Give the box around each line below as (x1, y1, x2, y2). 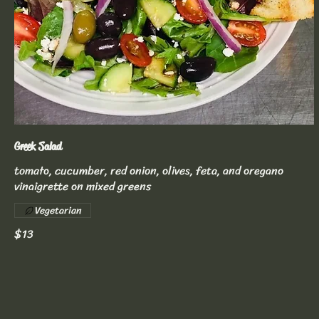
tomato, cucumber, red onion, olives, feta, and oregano (14, 160, 283, 181)
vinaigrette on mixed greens (14, 176, 151, 197)
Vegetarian (35, 202, 82, 219)
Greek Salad (14, 139, 61, 154)
